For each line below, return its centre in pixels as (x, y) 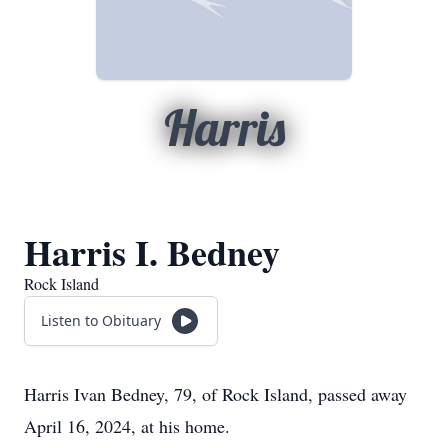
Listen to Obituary (101, 320)
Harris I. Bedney (152, 252)
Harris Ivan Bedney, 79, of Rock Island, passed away (215, 394)
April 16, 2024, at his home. (127, 426)
